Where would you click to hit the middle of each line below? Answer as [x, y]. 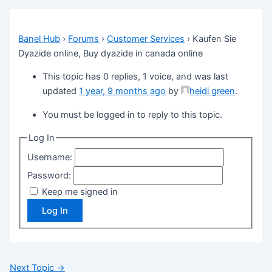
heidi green [212, 91]
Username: [51, 158]
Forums [84, 39]
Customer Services [146, 39]
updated [61, 91]
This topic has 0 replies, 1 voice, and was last [136, 77]
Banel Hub [39, 39]
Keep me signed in [80, 192]
